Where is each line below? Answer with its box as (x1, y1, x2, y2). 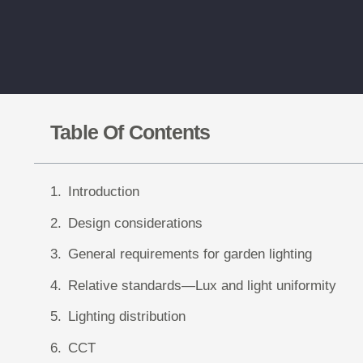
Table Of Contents (50, 121, 211, 143)
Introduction (68, 184, 139, 199)
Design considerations (68, 215, 203, 231)
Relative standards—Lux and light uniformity (68, 277, 336, 293)
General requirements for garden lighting (68, 246, 312, 262)
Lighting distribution (68, 309, 186, 324)
